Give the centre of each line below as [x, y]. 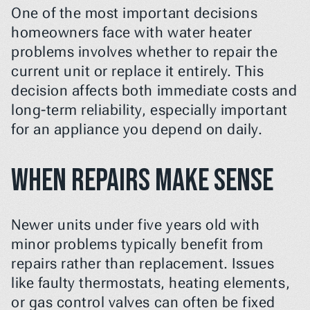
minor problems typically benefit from [137, 244]
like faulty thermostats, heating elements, [151, 283]
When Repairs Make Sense [142, 181]
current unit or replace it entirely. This [138, 71]
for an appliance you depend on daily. [137, 129]
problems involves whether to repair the [145, 52]
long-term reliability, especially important [149, 110]
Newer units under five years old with [136, 225]
